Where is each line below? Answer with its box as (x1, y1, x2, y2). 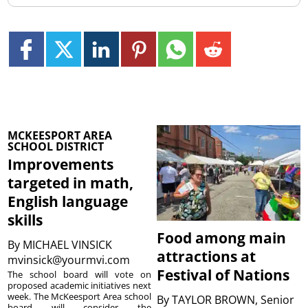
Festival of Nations (157, 265, 290, 285)
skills (8, 210, 43, 230)
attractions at (157, 246, 256, 266)
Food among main (157, 228, 287, 247)
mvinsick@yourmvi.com (8, 252, 133, 267)
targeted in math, (8, 173, 134, 192)
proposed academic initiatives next (8, 278, 151, 291)
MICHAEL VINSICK (23, 236, 113, 252)
